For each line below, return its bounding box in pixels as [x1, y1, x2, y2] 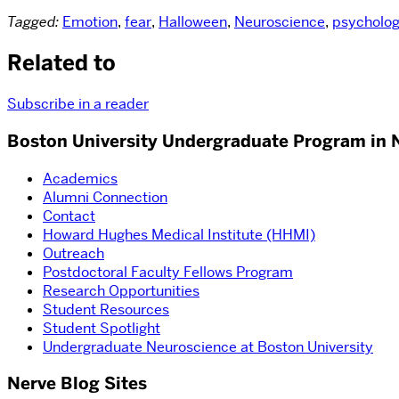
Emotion [62, 12, 118, 32]
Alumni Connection [43, 187, 167, 207]
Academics [43, 168, 118, 188]
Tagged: [7, 12, 59, 32]
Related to [7, 49, 116, 77]
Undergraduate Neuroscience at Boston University [43, 337, 373, 356]
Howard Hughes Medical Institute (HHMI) [43, 224, 315, 244]
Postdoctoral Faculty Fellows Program [43, 262, 293, 281]
